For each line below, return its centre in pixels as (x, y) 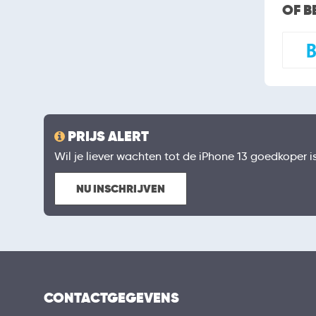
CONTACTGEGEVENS (111, 298)
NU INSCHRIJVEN (121, 189)
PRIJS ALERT (108, 136)
